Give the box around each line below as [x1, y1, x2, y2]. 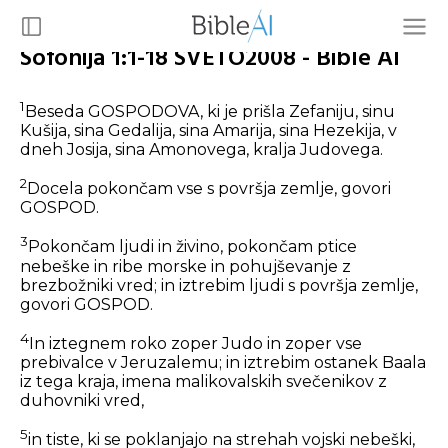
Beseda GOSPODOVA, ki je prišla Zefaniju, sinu [25, 102, 395, 122]
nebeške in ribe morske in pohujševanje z [20, 256, 351, 276]
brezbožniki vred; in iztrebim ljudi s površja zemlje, [20, 275, 418, 295]
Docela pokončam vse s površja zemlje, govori [27, 179, 391, 199]
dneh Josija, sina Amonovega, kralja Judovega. [20, 140, 383, 160]
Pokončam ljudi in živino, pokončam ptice [28, 237, 357, 257]
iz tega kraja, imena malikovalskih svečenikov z [20, 372, 387, 392]
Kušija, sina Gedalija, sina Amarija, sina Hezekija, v [20, 121, 397, 141]
